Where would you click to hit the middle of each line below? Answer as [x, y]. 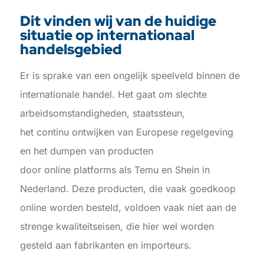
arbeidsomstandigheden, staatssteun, [102, 113]
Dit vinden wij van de [92, 21]
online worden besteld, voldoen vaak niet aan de [128, 207]
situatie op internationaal [107, 35]
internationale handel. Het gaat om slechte [113, 94]
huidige [190, 21]
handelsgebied [71, 49]
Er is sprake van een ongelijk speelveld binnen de [130, 75]
